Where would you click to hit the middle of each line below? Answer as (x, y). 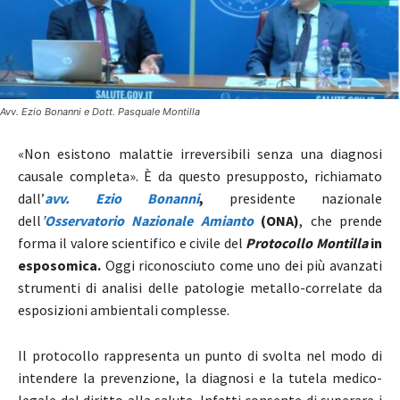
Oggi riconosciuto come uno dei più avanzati (242, 266)
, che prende (341, 221)
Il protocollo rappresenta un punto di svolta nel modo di (200, 356)
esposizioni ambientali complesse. (124, 310)
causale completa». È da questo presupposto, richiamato (200, 176)
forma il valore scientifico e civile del (130, 243)
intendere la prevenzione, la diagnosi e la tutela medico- (200, 378)
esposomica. (59, 266)
